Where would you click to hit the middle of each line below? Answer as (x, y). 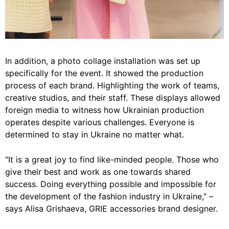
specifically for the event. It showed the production (104, 73)
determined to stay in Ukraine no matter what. (95, 134)
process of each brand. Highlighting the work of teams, (112, 85)
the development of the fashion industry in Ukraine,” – (109, 196)
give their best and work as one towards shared (98, 171)
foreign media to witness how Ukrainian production (105, 110)
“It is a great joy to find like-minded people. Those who (112, 159)
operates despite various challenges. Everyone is (100, 122)
